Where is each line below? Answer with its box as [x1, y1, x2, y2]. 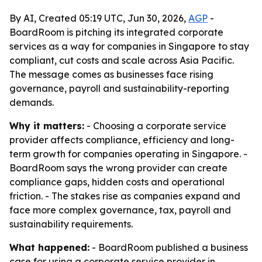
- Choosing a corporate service [84, 120, 226, 132]
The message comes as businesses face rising [9, 68, 213, 80]
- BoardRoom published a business [89, 242, 248, 253]
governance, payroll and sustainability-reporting [9, 82, 229, 94]
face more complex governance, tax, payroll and [9, 204, 231, 216]
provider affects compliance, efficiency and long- [9, 134, 235, 146]
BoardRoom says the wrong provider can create [9, 162, 227, 174]
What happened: [9, 242, 89, 253]
